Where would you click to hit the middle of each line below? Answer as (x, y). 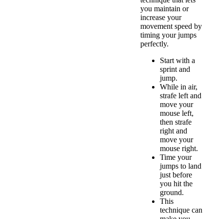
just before (176, 175)
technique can (181, 210)
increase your (161, 17)
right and (174, 131)
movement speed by (171, 26)
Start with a (177, 60)
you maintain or (164, 8)
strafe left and (181, 95)
